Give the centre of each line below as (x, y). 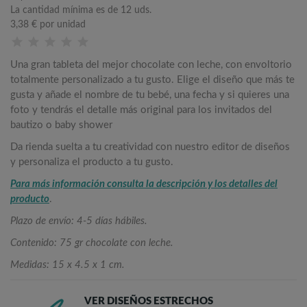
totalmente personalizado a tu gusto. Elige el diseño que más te (152, 80)
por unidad (61, 25)
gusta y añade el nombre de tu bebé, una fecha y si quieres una (150, 95)
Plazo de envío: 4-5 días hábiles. (79, 221)
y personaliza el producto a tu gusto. (92, 162)
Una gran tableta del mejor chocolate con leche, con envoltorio (151, 65)
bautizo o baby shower (61, 125)
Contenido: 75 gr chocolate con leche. (92, 243)
